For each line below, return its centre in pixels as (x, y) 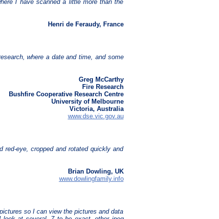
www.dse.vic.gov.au (96, 116)
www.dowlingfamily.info (91, 179)
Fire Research (103, 87)
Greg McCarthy (101, 80)
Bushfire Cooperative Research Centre (66, 94)
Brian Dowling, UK (96, 172)
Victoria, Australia (96, 109)
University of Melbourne (87, 102)
